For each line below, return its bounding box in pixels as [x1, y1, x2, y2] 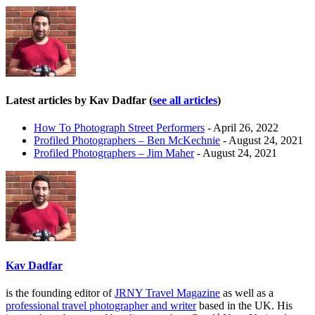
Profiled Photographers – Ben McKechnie [34, 134, 220, 147]
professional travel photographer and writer [6, 299, 196, 311]
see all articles [153, 94, 217, 107]
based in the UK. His [196, 299, 292, 311]
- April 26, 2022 [205, 122, 278, 134]
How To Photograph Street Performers [34, 122, 205, 134]
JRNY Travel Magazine [115, 286, 220, 299]
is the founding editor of [6, 286, 115, 299]
